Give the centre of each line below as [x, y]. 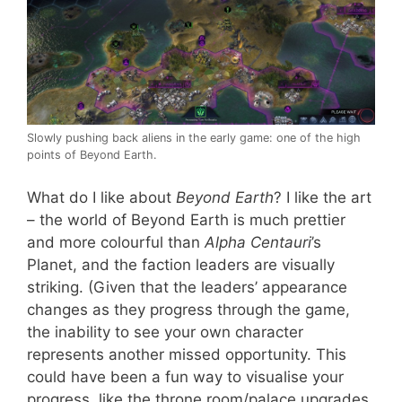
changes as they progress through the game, [188, 309]
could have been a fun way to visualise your [185, 376]
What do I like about [101, 197]
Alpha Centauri [258, 242]
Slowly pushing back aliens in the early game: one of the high [194, 138]
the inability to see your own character [165, 332]
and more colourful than [116, 242]
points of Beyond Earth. [92, 155]
